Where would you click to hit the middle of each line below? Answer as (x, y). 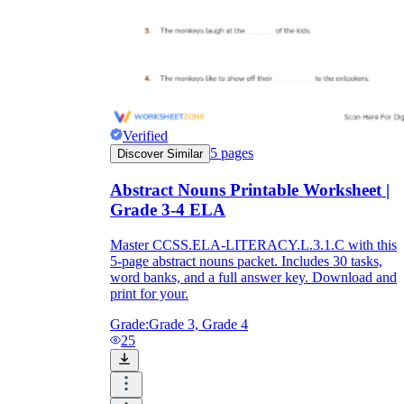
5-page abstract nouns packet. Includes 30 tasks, (246, 261)
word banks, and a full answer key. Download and (253, 277)
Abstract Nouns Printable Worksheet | (250, 189)
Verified (145, 136)
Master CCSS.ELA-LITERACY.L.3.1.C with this (253, 244)
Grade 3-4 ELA (168, 209)
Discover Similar (160, 154)
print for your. (149, 293)
